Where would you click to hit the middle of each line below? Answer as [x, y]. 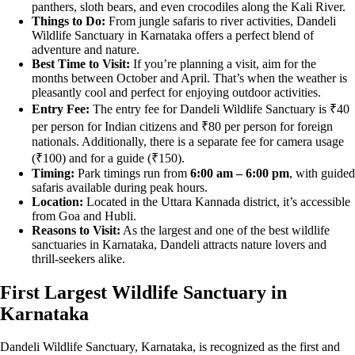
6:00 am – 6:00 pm [240, 173]
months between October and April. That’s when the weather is [189, 78]
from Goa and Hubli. [84, 216]
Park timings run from [132, 173]
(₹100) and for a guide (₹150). [110, 158]
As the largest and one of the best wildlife [225, 230]
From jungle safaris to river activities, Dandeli [221, 21]
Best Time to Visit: [81, 63]
